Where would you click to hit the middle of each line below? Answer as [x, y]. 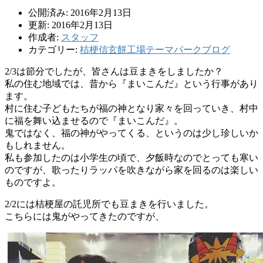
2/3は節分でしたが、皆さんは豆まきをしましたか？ [114, 72]
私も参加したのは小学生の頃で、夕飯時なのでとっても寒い [131, 158]
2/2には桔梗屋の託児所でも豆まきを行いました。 [109, 204]
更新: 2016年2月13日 [70, 25]
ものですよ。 [33, 183]
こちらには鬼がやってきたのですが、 [85, 217]
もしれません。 [38, 146]
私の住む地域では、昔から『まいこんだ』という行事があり [131, 84]
